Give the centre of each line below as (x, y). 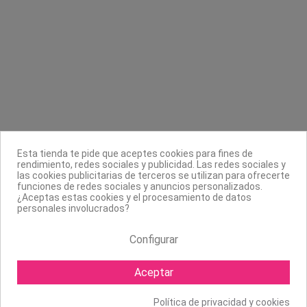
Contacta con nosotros (48, 49)
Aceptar (153, 272)
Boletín (19, 182)
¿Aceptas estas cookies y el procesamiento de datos (134, 198)
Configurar (153, 240)
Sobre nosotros (35, 129)
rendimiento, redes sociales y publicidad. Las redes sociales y (151, 165)
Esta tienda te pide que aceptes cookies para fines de (135, 154)
